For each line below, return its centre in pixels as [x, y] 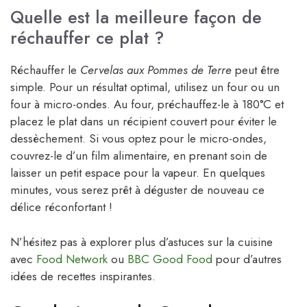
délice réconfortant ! [61, 207]
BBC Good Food [170, 259]
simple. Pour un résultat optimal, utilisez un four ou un [145, 87]
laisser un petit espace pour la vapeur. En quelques [138, 173]
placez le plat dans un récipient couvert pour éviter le [144, 122]
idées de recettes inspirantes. [83, 276]
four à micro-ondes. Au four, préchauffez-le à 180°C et [147, 105]
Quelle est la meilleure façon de [136, 17]
